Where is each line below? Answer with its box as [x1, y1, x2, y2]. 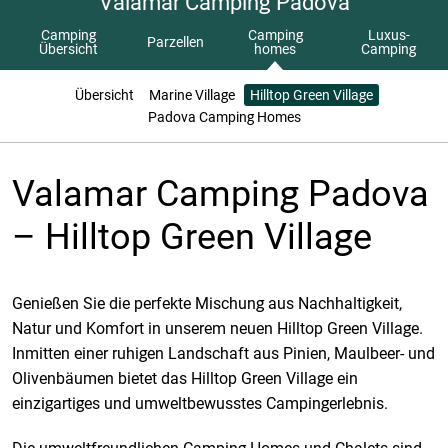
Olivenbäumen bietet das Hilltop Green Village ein [12, 369, 358, 388]
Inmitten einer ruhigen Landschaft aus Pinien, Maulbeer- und [12, 344, 435, 363]
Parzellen [146, 34, 204, 50]
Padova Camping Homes [147, 109, 301, 125]
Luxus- [367, 27, 410, 43]
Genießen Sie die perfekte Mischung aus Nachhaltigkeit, [12, 294, 402, 313]
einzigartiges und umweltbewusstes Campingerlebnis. [12, 394, 388, 413]
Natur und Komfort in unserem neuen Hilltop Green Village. [12, 319, 423, 338]
